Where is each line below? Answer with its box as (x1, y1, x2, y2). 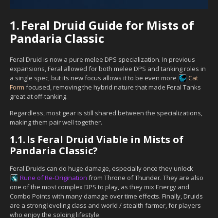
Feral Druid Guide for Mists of (21, 17, 194, 33)
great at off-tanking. (10, 91, 68, 101)
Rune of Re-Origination (20, 173, 87, 182)
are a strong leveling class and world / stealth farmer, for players (10, 200, 201, 210)
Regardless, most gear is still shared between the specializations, (10, 108, 202, 117)
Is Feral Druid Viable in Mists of (27, 132, 183, 146)
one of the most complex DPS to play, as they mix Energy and (10, 182, 189, 191)
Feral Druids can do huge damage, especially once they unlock (10, 163, 193, 173)
